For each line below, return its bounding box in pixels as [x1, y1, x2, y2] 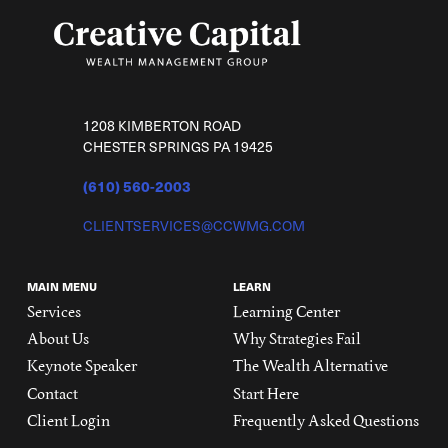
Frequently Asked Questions [232, 409, 419, 431]
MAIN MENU [26, 277, 97, 294]
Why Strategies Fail [232, 327, 361, 349]
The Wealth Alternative [232, 355, 388, 377]
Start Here [232, 382, 299, 404]
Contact [26, 382, 78, 404]
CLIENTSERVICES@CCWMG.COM [82, 214, 305, 236]
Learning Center [232, 300, 340, 322]
